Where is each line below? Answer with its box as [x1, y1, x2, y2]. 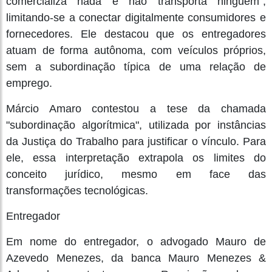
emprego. [6, 76, 52, 89]
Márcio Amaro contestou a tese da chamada [6, 102, 266, 115]
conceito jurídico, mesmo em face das [6, 168, 266, 180]
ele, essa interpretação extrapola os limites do [6, 151, 266, 164]
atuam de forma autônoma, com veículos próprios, [6, 44, 266, 56]
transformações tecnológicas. [6, 184, 148, 197]
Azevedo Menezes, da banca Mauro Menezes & [6, 251, 266, 264]
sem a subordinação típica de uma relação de [6, 60, 266, 73]
